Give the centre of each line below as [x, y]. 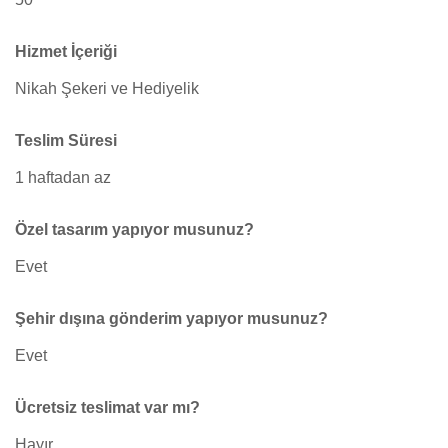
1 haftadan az [63, 177]
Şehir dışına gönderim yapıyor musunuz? [171, 318]
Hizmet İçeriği [66, 51]
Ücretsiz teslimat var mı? [107, 407]
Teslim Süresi [66, 140]
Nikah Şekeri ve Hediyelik [107, 88]
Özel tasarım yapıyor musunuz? [134, 229]
